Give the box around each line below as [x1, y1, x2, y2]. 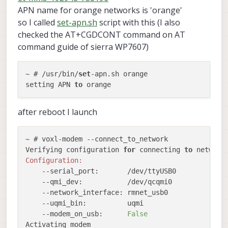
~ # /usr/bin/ [25, 69, 78, 78]
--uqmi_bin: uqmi [25, 198, 144, 207]
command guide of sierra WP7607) [18, 41, 149, 52]
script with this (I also [97, 16, 180, 28]
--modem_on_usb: [25, 209, 127, 218]
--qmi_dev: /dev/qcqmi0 [25, 177, 172, 186]
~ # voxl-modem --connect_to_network [25, 134, 168, 143]
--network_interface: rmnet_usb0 [25, 188, 168, 196]
